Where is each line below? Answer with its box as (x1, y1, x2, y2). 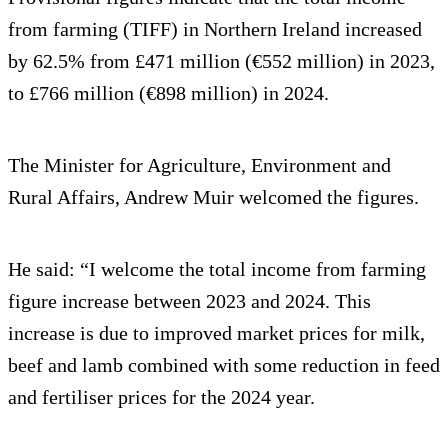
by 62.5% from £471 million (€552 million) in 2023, (8, 50, 435, 73)
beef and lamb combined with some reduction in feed (8, 354, 440, 377)
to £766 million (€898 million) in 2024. (8, 82, 329, 105)
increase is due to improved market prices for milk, (8, 322, 425, 345)
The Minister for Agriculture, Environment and (8, 154, 391, 177)
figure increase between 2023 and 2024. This (8, 290, 371, 313)
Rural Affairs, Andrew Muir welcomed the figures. (8, 186, 419, 209)
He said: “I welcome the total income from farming (8, 258, 426, 281)
